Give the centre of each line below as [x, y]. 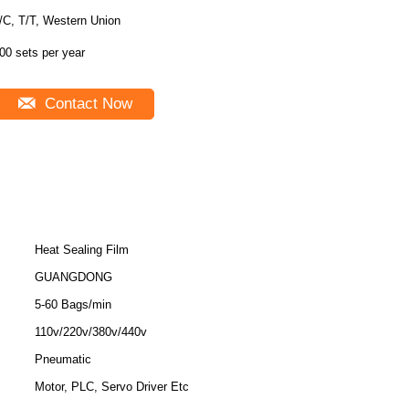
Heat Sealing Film [82, 250]
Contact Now [86, 104]
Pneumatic [63, 359]
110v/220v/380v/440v [91, 332]
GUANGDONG [73, 277]
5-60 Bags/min [73, 304]
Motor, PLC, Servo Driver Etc [112, 387]
